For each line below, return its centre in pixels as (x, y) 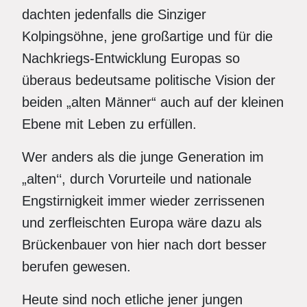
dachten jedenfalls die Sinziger (114, 14)
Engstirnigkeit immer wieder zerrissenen (143, 201)
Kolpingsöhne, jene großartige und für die (147, 36)
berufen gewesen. (76, 267)
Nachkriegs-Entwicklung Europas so (131, 58)
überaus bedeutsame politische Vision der (149, 80)
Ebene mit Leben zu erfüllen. (109, 124)
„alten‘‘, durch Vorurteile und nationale (137, 179)
